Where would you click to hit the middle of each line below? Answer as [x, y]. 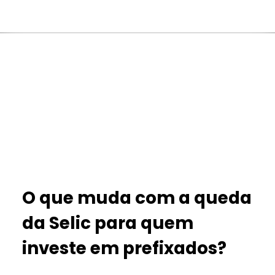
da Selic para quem [108, 223]
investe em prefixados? [125, 248]
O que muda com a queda [137, 198]
